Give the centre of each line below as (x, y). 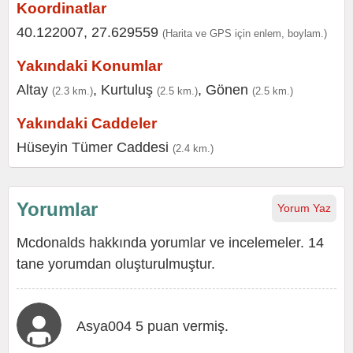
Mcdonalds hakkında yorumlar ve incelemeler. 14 (170, 243)
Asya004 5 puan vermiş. (152, 327)
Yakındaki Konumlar (89, 66)
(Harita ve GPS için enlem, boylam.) (245, 34)
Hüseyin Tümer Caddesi (93, 148)
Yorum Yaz (304, 208)
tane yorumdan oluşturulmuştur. (116, 264)
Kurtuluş (127, 90)
